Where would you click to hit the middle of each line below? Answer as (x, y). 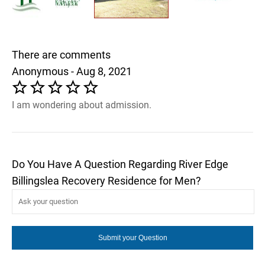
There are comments (61, 54)
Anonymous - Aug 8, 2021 (72, 71)
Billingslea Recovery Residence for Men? (106, 180)
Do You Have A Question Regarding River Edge (120, 164)
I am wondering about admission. (82, 105)
